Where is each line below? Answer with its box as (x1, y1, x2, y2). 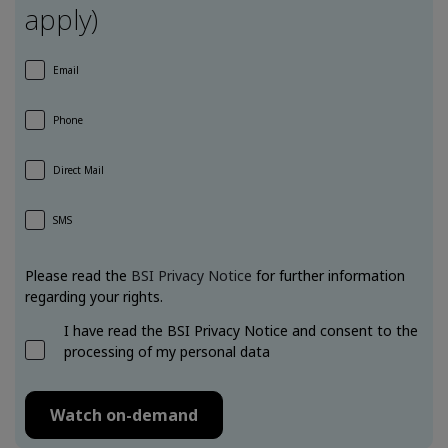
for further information (252, 265, 405, 285)
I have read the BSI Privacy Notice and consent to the (64, 320, 419, 340)
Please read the (25, 265, 131, 285)
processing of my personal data (64, 341, 271, 361)
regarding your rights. (25, 286, 163, 306)
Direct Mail (53, 163, 104, 178)
